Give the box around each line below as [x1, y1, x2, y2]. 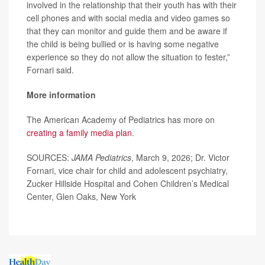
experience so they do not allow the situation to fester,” [27, 51, 230, 63]
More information [27, 89, 96, 101]
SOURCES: [27, 151, 72, 164]
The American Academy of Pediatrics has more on [27, 114, 215, 126]
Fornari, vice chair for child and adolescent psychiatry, [27, 164, 228, 177]
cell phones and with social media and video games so [27, 12, 230, 24]
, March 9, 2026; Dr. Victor [131, 151, 230, 164]
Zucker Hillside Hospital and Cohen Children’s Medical [27, 177, 229, 190]
